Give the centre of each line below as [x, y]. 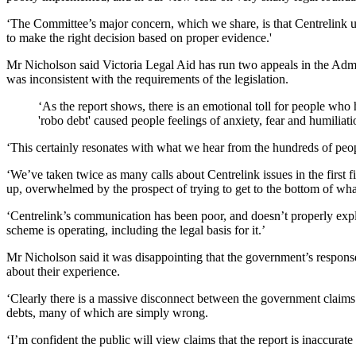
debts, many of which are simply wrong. [107, 312]
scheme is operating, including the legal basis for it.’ [136, 230]
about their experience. [63, 271]
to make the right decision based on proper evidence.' [139, 37]
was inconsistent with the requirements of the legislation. [147, 79]
